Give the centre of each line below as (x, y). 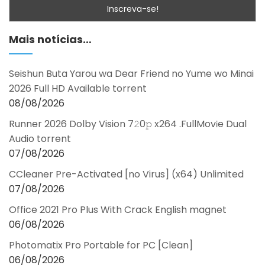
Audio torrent (40, 139)
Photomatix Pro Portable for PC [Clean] (101, 245)
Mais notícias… (50, 40)
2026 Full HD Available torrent (78, 89)
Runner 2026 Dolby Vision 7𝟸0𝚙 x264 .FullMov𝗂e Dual (128, 124)
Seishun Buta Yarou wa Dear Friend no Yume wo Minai (131, 74)
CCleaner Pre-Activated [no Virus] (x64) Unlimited (126, 174)
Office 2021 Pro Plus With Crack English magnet (118, 210)
